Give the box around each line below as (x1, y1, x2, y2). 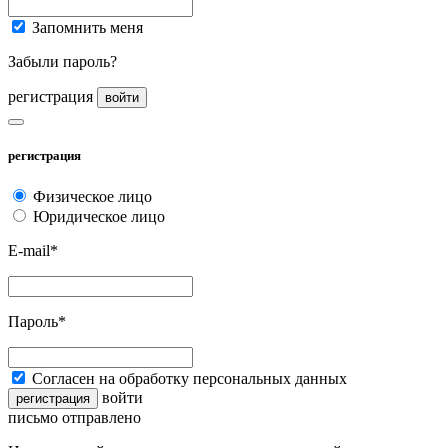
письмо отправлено (8, 408, 141, 426)
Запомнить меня (32, 18, 143, 36)
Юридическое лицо (33, 207, 165, 225)
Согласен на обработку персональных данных (32, 369, 347, 387)
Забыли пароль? (8, 52, 117, 70)
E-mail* (8, 241, 58, 259)
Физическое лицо (33, 187, 152, 205)
